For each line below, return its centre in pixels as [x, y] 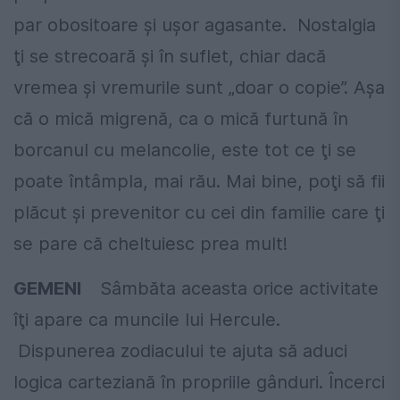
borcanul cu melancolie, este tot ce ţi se [185, 150]
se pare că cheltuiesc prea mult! [150, 243]
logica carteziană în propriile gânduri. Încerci [199, 382]
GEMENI [54, 288]
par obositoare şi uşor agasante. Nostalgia [195, 25]
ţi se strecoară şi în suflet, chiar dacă [170, 56]
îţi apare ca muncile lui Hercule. [147, 319]
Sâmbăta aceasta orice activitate [237, 288]
